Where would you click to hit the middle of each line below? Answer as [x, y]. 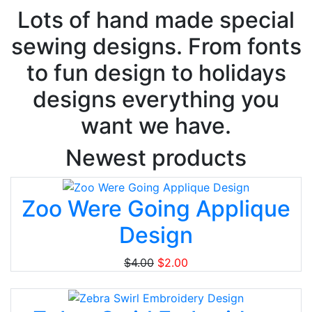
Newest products [156, 158]
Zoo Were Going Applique [156, 208]
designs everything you [156, 99]
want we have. [156, 126]
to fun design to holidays [156, 73]
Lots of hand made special [156, 20]
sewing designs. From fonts [156, 46]
